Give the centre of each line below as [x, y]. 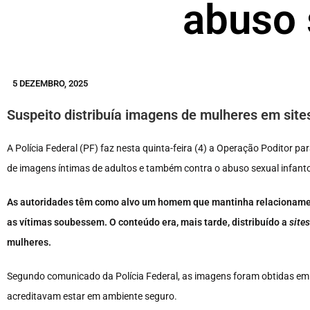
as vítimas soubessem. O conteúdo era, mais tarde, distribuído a [148, 222]
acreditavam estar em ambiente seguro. [92, 297]
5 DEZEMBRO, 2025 [50, 84]
